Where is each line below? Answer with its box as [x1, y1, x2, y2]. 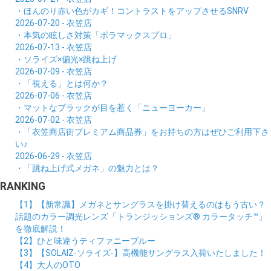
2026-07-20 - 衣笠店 [15, 18, 92, 28]
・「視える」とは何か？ [15, 79, 108, 89]
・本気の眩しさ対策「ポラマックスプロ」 [15, 30, 176, 41]
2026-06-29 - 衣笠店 [15, 151, 92, 162]
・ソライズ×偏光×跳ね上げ [15, 54, 117, 65]
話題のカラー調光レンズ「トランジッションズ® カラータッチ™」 [15, 212, 267, 222]
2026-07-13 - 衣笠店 [15, 42, 92, 53]
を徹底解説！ [15, 224, 66, 234]
